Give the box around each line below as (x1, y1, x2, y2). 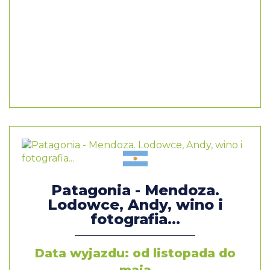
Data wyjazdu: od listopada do (34, 246, 236, 260)
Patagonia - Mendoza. (51, 181, 219, 199)
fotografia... (90, 210, 180, 228)
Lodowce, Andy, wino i (47, 196, 223, 213)
